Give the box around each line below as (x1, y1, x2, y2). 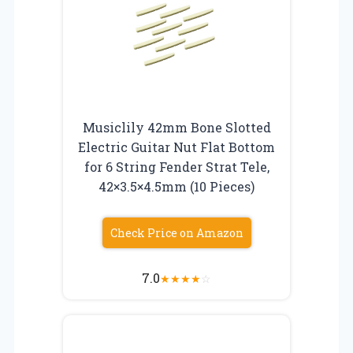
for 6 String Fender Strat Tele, (84, 158, 269, 175)
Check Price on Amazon (110, 225, 243, 240)
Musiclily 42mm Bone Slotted (82, 118, 271, 136)
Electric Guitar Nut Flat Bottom (78, 138, 275, 155)
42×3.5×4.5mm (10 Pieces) (98, 177, 255, 195)
